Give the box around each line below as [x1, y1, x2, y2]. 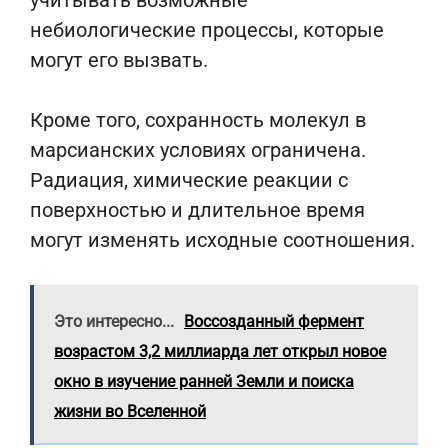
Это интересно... [54, 312, 174, 331]
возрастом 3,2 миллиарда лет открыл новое [54, 342, 386, 361]
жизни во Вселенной [54, 402, 206, 421]
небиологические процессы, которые [30, 18, 384, 42]
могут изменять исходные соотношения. [30, 228, 415, 252]
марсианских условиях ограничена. [30, 138, 366, 162]
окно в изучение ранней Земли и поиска [54, 372, 354, 391]
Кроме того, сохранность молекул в [30, 108, 366, 132]
